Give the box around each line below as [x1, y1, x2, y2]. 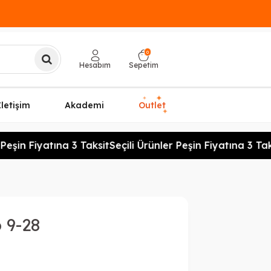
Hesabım [79, 60, 111, 70]
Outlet [138, 100, 166, 111]
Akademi [64, 100, 104, 111]
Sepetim [129, 60, 158, 70]
